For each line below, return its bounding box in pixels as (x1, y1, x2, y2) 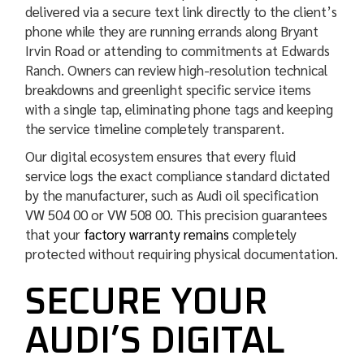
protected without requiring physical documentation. (25, 245, 339, 263)
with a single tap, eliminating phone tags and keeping (25, 100, 334, 119)
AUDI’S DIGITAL (25, 323, 286, 361)
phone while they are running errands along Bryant (25, 22, 319, 41)
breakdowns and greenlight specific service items (25, 80, 312, 99)
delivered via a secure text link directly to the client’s (25, 2, 338, 21)
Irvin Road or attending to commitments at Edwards (25, 41, 331, 60)
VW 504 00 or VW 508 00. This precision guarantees (25, 206, 328, 224)
